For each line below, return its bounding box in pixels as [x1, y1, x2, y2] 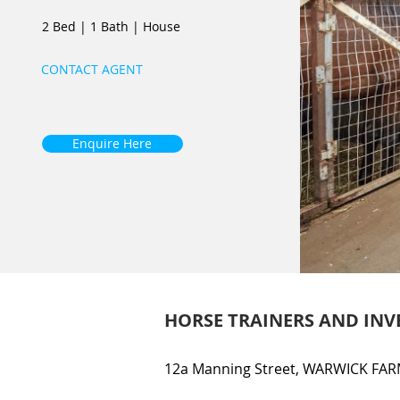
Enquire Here [72, 135, 152, 152]
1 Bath [86, 18, 132, 35]
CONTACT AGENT [40, 61, 143, 78]
